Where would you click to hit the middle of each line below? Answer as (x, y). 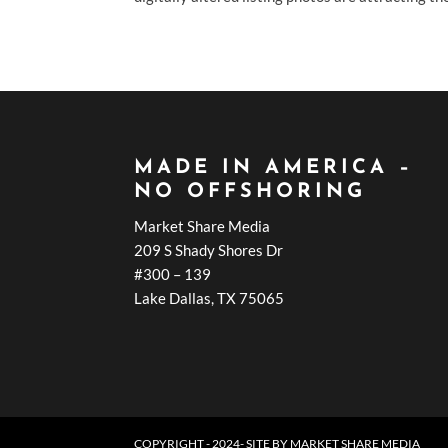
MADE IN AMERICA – (274, 167)
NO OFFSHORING (250, 191)
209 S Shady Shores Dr (209, 249)
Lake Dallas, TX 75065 (209, 297)
